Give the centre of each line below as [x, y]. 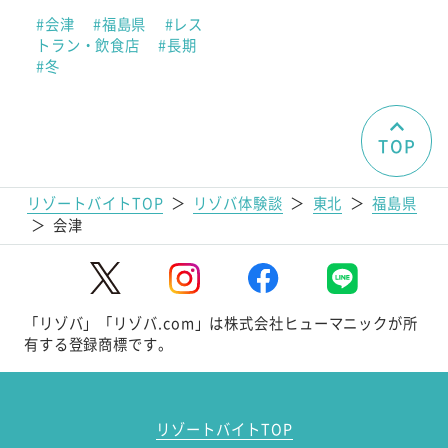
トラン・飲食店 [89, 44]
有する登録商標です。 [98, 344]
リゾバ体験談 [238, 202]
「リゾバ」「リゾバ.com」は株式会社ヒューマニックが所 [220, 323]
